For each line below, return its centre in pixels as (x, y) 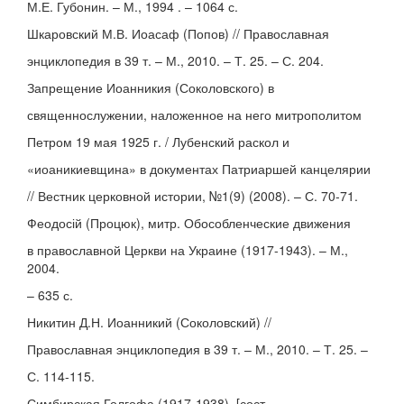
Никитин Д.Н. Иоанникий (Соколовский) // (149, 322)
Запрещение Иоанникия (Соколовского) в (151, 87)
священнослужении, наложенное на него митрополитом (194, 115)
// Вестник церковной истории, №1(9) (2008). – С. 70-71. (193, 196)
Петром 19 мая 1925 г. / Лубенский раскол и (158, 142)
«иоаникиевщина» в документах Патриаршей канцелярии (199, 169)
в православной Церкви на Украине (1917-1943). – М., (188, 250)
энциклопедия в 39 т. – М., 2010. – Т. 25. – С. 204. (175, 60)
